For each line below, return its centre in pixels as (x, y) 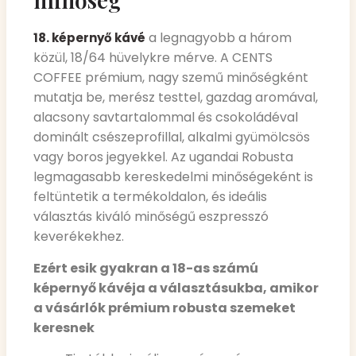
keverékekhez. (79, 237)
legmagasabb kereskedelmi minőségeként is (173, 177)
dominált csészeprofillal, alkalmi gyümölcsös (172, 137)
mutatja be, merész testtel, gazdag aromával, (176, 98)
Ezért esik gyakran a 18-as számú (146, 268)
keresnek (64, 327)
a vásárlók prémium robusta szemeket (164, 308)
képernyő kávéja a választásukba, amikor (176, 288)
